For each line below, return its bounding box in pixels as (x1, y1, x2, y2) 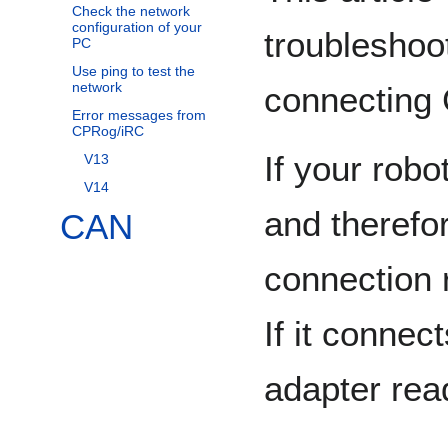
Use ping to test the (72, 63, 195, 80)
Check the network (72, 3, 190, 20)
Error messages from (72, 107, 206, 124)
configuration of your (72, 19, 202, 36)
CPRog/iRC (72, 123, 144, 140)
